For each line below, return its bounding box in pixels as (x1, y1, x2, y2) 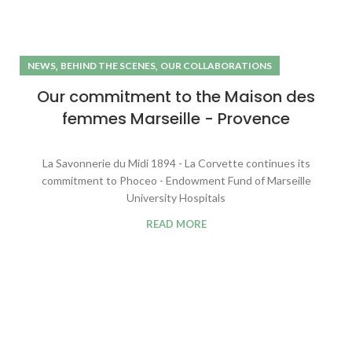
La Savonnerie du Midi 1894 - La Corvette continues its (42, 156, 310, 170)
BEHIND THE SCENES (60, 59, 156, 71)
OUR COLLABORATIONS (160, 59, 272, 71)
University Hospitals (126, 190, 225, 204)
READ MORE (145, 217, 207, 230)
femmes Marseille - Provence (62, 107, 290, 130)
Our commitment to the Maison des (37, 85, 315, 108)
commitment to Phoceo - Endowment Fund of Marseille (41, 173, 311, 187)
